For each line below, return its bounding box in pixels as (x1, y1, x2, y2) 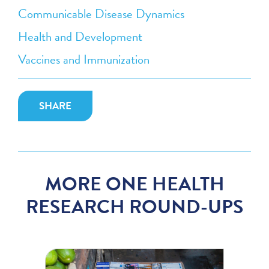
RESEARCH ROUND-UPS (26, 192, 243, 221)
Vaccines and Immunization (18, 49, 150, 69)
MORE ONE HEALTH (44, 169, 225, 198)
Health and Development (18, 26, 143, 46)
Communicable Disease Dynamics (18, 4, 185, 23)
